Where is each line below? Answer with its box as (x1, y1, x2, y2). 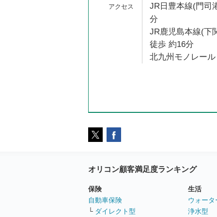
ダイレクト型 (95, 207, 136, 215)
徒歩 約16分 (150, 40, 194, 49)
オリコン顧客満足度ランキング (88, 165, 197, 173)
